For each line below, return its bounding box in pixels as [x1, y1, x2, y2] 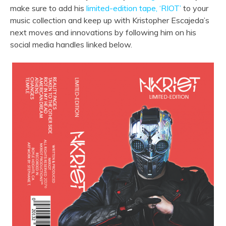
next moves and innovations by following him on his [10, 27, 196, 37]
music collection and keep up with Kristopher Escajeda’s [10, 15, 209, 25]
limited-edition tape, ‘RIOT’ [86, 3, 181, 13]
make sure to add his [10, 3, 86, 13]
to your [181, 3, 208, 13]
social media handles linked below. [10, 39, 132, 49]
